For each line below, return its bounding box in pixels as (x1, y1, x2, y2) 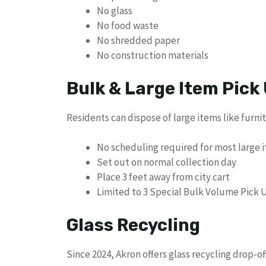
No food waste (97, 19, 159, 33)
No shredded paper (97, 34, 180, 47)
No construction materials (97, 49, 208, 62)
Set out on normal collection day (97, 156, 236, 169)
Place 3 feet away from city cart (97, 170, 230, 184)
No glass (97, 4, 132, 18)
